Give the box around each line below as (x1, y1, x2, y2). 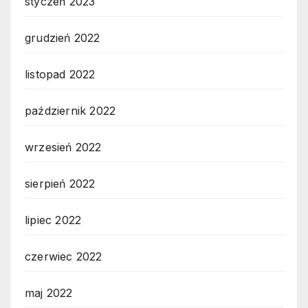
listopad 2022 (25, 67, 96, 81)
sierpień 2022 (25, 176, 96, 190)
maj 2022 (25, 285, 73, 300)
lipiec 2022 (25, 212, 82, 227)
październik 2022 (25, 103, 116, 118)
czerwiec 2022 (25, 249, 102, 263)
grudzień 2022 (25, 30, 100, 45)
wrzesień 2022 (25, 140, 102, 154)
